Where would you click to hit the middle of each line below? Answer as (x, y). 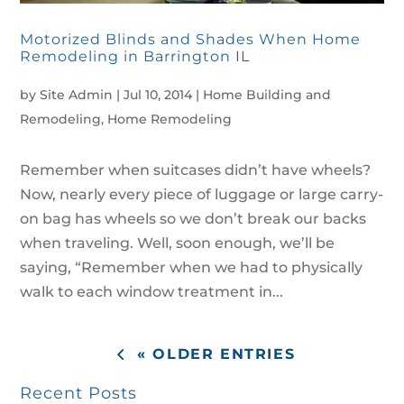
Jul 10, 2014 (158, 94)
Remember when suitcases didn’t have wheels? (196, 170)
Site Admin (77, 94)
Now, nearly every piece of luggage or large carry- (202, 194)
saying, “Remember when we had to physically (192, 267)
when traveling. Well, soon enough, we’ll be (178, 243)
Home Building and (267, 94)
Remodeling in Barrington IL (135, 56)
